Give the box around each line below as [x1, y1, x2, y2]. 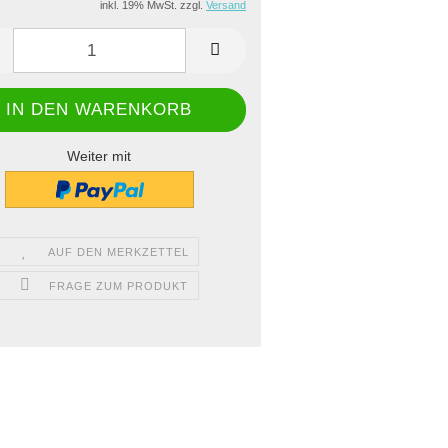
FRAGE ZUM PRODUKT [48, 279, 188, 292]
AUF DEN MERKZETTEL [47, 245, 189, 258]
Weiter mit [67, 148, 132, 165]
